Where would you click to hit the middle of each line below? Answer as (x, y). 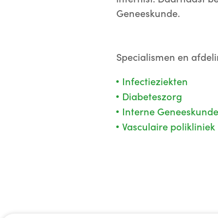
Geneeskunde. (148, 14)
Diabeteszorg (152, 97)
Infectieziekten (155, 82)
